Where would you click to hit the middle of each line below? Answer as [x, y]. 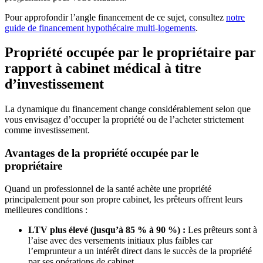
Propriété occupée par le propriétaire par [130, 53]
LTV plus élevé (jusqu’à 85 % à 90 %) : [107, 230]
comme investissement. [47, 130]
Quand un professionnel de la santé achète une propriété [108, 188]
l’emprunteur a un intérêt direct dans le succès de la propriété [140, 251]
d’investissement [54, 84]
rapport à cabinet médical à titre [103, 68]
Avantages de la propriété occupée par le [102, 153]
